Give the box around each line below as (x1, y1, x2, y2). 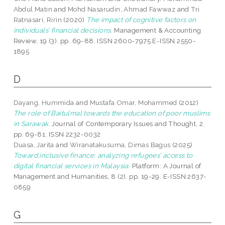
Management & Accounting (112, 26, 201, 35)
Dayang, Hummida (13, 98, 74, 107)
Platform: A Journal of (130, 162, 201, 170)
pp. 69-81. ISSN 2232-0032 (13, 130, 101, 139)
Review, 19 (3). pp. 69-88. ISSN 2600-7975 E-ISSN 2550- (13, 37, 196, 45)
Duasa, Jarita (13, 141, 54, 149)
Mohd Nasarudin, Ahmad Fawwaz (68, 5, 176, 14)
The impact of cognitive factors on (86, 16, 196, 24)
